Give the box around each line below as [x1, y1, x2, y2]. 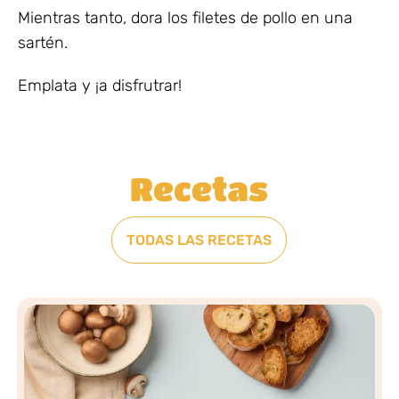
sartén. [18, 32, 68, 53]
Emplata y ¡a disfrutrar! [18, 75, 182, 95]
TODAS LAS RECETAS [126, 231, 273, 248]
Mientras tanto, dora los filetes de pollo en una [18, 7, 353, 28]
